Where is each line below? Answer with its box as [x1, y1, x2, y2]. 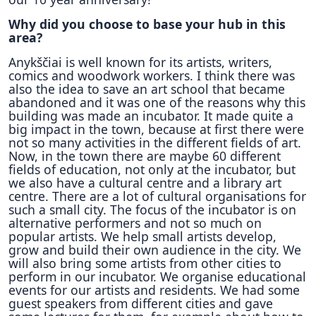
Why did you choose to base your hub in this [8, 16, 286, 32]
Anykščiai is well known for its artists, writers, [8, 54, 272, 71]
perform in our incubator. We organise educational [8, 268, 306, 285]
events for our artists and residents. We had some [8, 281, 300, 298]
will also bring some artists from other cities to [8, 255, 281, 272]
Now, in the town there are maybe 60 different [8, 147, 281, 164]
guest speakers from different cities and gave [8, 295, 273, 312]
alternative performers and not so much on [8, 214, 262, 231]
